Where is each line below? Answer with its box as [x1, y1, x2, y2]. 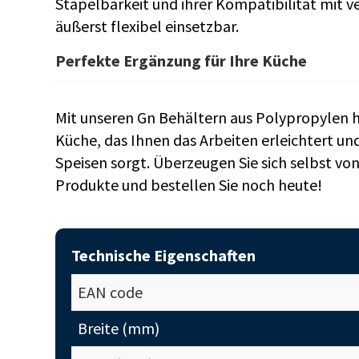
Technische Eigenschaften [71, 245, 256, 265]
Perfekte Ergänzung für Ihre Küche [54, 50, 307, 71]
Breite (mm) [77, 318, 159, 338]
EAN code [77, 282, 143, 302]
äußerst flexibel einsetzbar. [54, 16, 239, 36]
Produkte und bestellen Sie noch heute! [54, 175, 322, 195]
